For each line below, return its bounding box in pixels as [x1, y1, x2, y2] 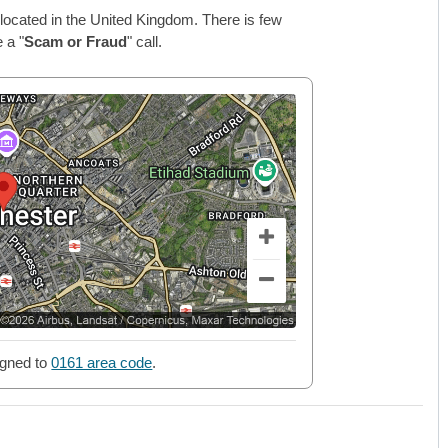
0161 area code [51, 354, 153, 372]
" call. [126, 33, 162, 51]
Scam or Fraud [23, 33, 127, 51]
